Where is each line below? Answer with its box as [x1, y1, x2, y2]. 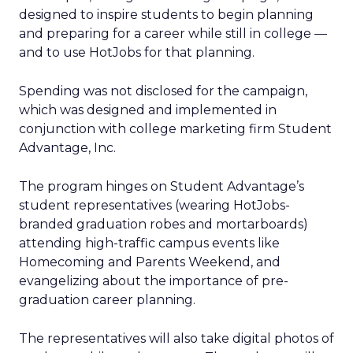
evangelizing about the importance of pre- [19, 273, 288, 288]
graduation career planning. [19, 292, 195, 307]
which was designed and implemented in [19, 102, 277, 117]
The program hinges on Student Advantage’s [19, 179, 304, 194]
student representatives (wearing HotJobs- [19, 198, 290, 213]
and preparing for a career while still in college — [19, 26, 327, 41]
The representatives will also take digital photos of [19, 331, 334, 346]
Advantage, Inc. [19, 140, 116, 155]
